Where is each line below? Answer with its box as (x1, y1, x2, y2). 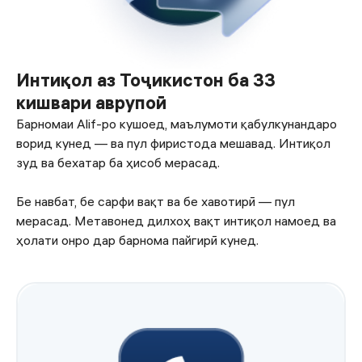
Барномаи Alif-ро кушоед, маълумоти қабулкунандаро (16, 115, 337, 132)
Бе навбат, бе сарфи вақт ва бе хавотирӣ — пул (16, 192, 295, 209)
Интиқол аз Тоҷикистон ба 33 (16, 68, 276, 91)
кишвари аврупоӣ (16, 90, 166, 114)
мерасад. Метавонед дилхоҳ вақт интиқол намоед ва (16, 212, 336, 229)
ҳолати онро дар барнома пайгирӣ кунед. (16, 231, 259, 248)
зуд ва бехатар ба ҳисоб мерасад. (16, 154, 223, 170)
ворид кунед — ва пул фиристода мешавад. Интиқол (16, 134, 330, 151)
